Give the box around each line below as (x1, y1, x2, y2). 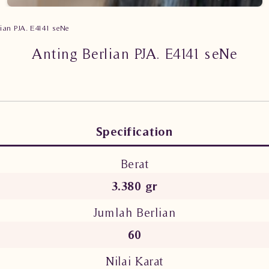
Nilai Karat (106, 254, 163, 268)
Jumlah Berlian (93, 205, 176, 219)
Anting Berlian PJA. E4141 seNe (31, 45, 238, 62)
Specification (95, 124, 174, 138)
